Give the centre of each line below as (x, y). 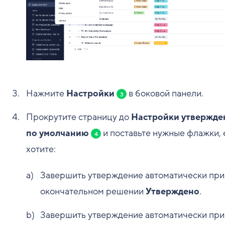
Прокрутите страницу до (79, 117)
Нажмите (46, 94)
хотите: (41, 149)
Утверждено (173, 192)
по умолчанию (58, 133)
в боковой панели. (165, 94)
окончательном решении (93, 192)
